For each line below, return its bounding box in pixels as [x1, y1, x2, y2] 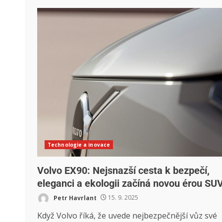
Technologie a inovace [48, 141, 111, 148]
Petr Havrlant [52, 193, 97, 202]
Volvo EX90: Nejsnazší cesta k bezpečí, [37, 164, 210, 176]
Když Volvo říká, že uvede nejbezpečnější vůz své [37, 210, 217, 221]
